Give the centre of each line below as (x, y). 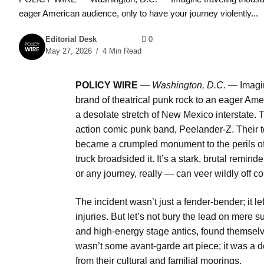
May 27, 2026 (69, 51)
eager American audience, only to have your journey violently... (138, 13)
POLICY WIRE (107, 85)
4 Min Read (121, 51)
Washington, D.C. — (195, 85)
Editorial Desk (71, 39)
